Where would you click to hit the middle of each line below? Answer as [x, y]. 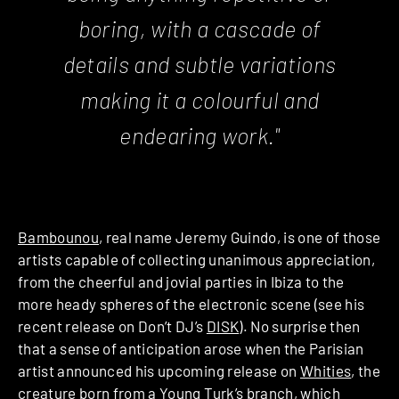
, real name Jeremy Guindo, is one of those [240, 237]
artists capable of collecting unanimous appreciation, [197, 260]
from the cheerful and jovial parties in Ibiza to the [181, 282]
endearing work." [199, 135]
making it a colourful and [199, 100]
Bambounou [59, 237]
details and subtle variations [199, 64]
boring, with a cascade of [199, 28]
